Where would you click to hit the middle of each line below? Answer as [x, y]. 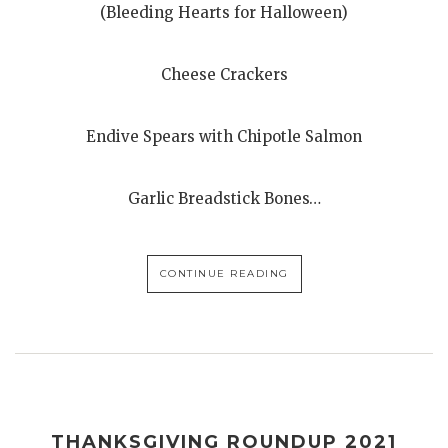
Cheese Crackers [224, 74]
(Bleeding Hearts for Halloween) [224, 12]
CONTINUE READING [224, 273]
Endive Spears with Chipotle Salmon [224, 136]
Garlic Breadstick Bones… [224, 198]
